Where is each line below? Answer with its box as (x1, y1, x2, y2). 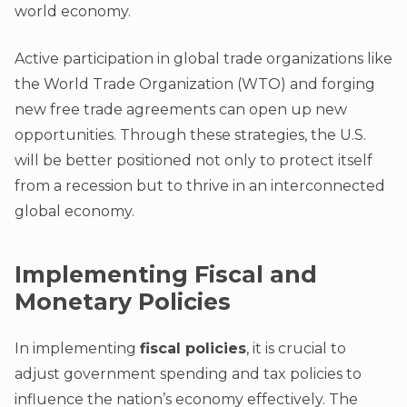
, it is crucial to (246, 339, 346, 357)
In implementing (15, 339, 140, 357)
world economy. (15, 3, 131, 21)
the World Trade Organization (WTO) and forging (15, 75, 375, 94)
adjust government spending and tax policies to (15, 364, 362, 382)
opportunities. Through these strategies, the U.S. (15, 126, 366, 144)
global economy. (15, 203, 134, 221)
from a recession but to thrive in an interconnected (15, 177, 385, 195)
